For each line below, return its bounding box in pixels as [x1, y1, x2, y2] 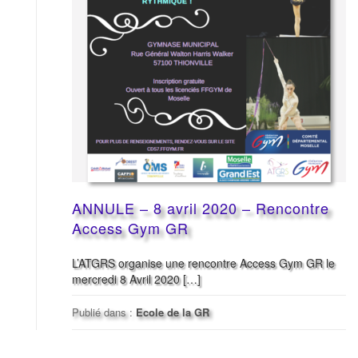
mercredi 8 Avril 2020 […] [72, 271, 201, 288]
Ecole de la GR [136, 304, 209, 320]
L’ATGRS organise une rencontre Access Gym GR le [72, 255, 335, 272]
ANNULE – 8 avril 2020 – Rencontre [72, 197, 329, 219]
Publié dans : [72, 304, 136, 320]
